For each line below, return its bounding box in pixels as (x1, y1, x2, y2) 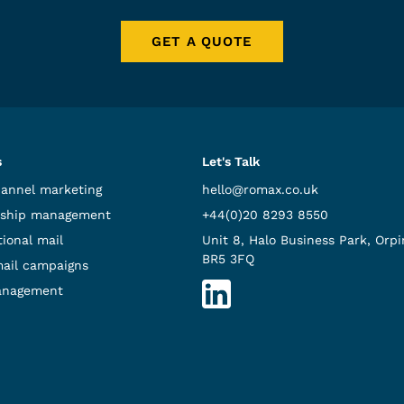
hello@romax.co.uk (202, 181, 318, 197)
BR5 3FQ (202, 251, 254, 266)
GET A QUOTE (151, 32, 253, 50)
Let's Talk (202, 153, 260, 169)
